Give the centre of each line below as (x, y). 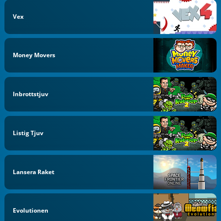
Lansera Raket (34, 172)
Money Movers (34, 55)
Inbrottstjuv (31, 94)
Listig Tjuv (28, 133)
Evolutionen (31, 211)
